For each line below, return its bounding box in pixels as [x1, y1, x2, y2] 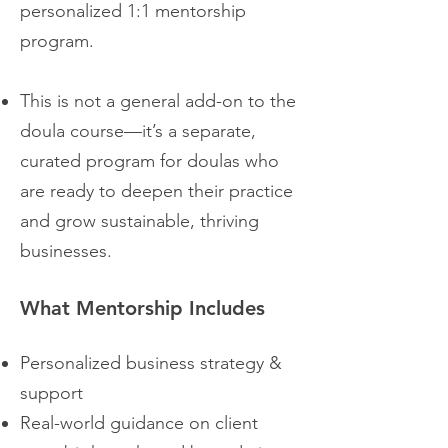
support [20, 382, 83, 405]
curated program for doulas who [20, 150, 279, 173]
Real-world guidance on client [20, 412, 258, 435]
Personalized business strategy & [20, 352, 282, 375]
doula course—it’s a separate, [20, 120, 256, 143]
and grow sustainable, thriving [20, 210, 259, 233]
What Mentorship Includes [20, 296, 265, 321]
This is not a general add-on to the [20, 90, 296, 113]
